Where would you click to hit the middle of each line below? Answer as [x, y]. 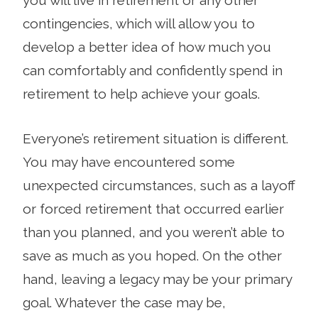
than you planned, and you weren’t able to [154, 232]
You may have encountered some [129, 161]
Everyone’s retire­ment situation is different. [155, 138]
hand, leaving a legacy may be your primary [157, 279]
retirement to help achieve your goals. [141, 93]
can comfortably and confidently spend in [153, 70]
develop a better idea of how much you [147, 46]
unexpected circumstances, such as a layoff [159, 185]
